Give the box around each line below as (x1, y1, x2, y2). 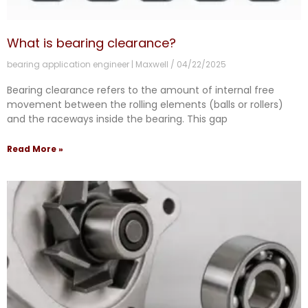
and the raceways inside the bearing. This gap (7, 112, 228, 126)
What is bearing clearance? (7, 34, 176, 52)
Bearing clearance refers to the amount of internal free (7, 83, 274, 98)
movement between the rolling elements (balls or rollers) (7, 98, 283, 112)
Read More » (7, 143, 63, 155)
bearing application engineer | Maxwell (7, 58, 170, 71)
